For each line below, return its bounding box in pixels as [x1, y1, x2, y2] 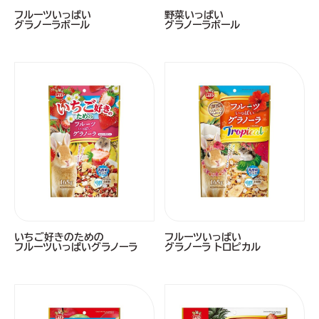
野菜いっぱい [164, 10, 224, 21]
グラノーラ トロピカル [164, 241, 261, 252]
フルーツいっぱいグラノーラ [14, 241, 137, 252]
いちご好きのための [14, 231, 104, 242]
